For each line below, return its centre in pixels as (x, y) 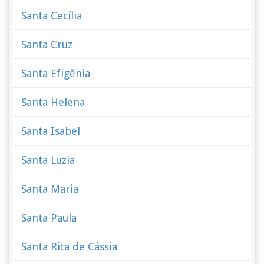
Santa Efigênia (56, 73)
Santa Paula (49, 218)
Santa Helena (53, 102)
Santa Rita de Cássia (70, 247)
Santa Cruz (47, 44)
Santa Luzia (48, 160)
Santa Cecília (52, 16)
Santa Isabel (51, 131)
